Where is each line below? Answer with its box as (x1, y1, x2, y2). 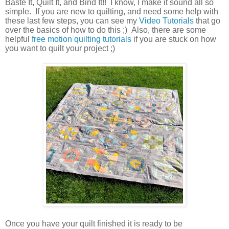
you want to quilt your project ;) (5, 43, 119, 53)
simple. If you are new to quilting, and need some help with (5, 7, 218, 16)
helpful (5, 34, 32, 43)
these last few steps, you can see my (5, 16, 139, 25)
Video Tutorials (139, 16, 194, 25)
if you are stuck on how (131, 34, 216, 43)
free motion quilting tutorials (32, 34, 131, 43)
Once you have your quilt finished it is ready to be (5, 219, 182, 228)
